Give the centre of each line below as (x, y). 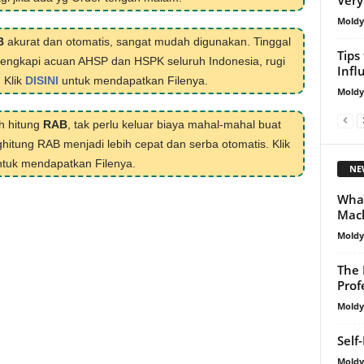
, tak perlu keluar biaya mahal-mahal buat (174, 124)
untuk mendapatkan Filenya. (133, 80)
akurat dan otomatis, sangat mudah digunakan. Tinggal (147, 41)
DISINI (41, 80)
